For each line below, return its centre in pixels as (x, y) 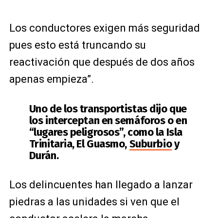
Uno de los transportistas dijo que (108, 109)
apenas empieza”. (51, 79)
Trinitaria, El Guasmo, (79, 144)
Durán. (44, 155)
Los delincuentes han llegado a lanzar (101, 185)
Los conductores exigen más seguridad (104, 28)
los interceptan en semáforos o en (108, 120)
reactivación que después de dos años (102, 62)
